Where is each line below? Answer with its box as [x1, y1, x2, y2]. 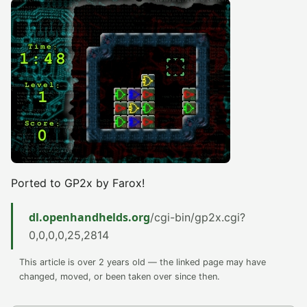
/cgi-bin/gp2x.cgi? [150, 210, 245, 224]
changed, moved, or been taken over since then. [19, 271, 220, 282]
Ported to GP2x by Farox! [11, 176, 145, 190]
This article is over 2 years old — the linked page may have [19, 257, 266, 267]
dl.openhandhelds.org [29, 210, 150, 225]
